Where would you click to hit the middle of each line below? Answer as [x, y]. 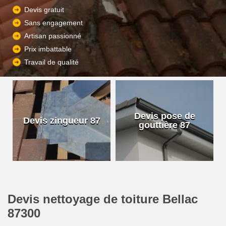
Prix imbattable [48, 49]
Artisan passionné [53, 36]
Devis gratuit [44, 10]
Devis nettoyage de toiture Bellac [103, 199]
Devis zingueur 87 [62, 121]
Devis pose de [164, 116]
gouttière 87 [164, 125]
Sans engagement [53, 23]
